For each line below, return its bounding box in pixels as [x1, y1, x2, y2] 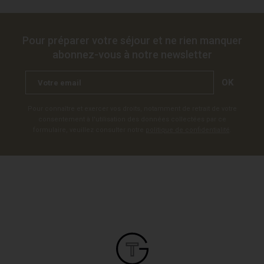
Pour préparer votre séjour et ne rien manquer [22, 34, 242, 47]
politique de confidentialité [145, 126, 230, 134]
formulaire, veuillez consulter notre [32, 126, 146, 134]
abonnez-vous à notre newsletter [52, 48, 212, 61]
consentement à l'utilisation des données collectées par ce [38, 115, 226, 123]
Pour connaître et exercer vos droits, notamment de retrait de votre [27, 105, 237, 113]
